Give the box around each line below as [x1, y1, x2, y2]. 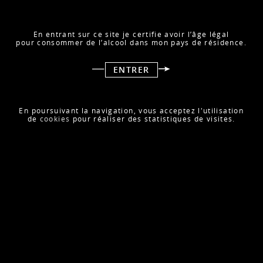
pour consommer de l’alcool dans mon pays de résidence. [16, 37, 247, 48]
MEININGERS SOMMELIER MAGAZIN [32, 211, 197, 223]
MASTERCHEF [32, 68, 93, 80]
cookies [39, 113, 70, 124]
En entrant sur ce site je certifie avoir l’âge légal [33, 29, 230, 39]
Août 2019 [32, 85, 75, 95]
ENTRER [113, 64, 150, 75]
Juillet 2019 [32, 228, 79, 239]
